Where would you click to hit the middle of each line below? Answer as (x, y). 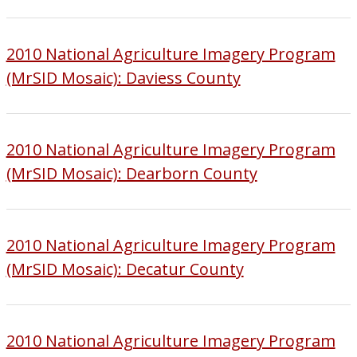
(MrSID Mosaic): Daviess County (123, 77)
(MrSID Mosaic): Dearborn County (131, 173)
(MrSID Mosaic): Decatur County (125, 269)
